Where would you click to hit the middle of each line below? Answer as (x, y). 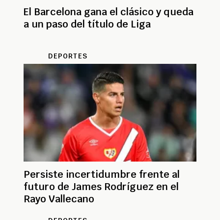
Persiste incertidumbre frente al (102, 174)
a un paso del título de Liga (87, 24)
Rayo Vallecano (59, 199)
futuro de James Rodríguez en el (101, 186)
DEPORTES (68, 56)
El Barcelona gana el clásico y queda (109, 12)
